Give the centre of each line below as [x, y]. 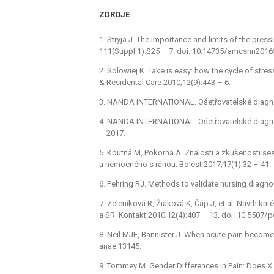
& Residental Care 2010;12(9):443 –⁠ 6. [165, 82]
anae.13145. [120, 246]
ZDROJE [114, 15]
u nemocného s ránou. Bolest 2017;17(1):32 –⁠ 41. [185, 164]
